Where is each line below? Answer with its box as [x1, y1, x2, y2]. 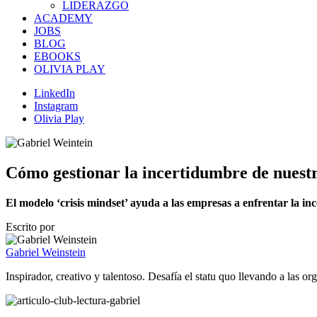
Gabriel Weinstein [6, 246, 86, 258]
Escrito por [6, 220, 54, 233]
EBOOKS [34, 50, 81, 62]
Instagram [34, 100, 78, 112]
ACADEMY [34, 12, 93, 24]
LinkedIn [34, 87, 75, 99]
